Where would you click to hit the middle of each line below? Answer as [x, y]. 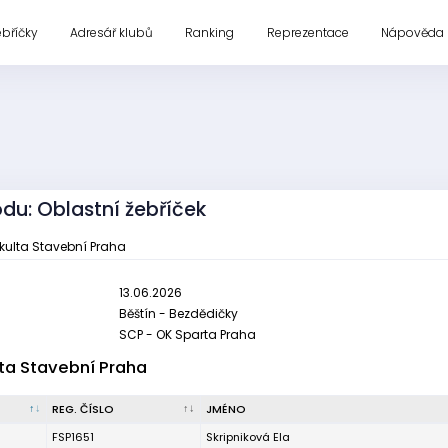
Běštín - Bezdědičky [178, 313]
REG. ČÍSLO [83, 409]
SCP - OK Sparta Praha [187, 334]
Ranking [210, 32]
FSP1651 [73, 437]
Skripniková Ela [248, 437]
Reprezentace [307, 32]
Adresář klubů [111, 32]
